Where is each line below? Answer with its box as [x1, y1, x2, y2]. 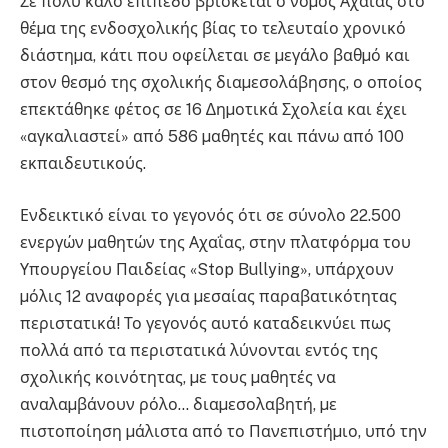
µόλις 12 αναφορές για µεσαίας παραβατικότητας [20, 286, 397, 306]
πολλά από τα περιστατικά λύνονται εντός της [20, 340, 378, 360]
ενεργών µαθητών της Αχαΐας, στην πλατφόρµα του [20, 232, 411, 252]
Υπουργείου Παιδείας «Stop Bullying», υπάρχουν [20, 259, 394, 279]
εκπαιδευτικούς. [20, 154, 146, 173]
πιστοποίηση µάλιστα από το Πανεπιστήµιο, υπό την [20, 421, 427, 441]
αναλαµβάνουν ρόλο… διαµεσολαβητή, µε [20, 394, 337, 414]
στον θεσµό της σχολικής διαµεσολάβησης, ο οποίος [20, 73, 422, 92]
